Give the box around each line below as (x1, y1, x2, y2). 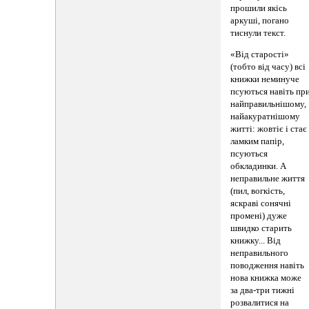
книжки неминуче (230, 74, 300, 84)
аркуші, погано (230, 16, 290, 26)
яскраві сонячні (230, 198, 292, 208)
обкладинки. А (230, 161, 287, 171)
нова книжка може (230, 272, 302, 283)
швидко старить (230, 223, 292, 233)
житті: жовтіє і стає (230, 123, 308, 134)
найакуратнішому (230, 111, 301, 121)
